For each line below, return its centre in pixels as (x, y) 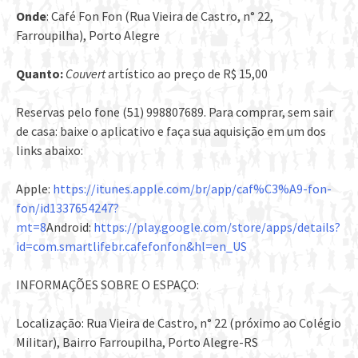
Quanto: (40, 74)
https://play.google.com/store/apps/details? (217, 227)
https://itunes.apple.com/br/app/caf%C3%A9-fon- (192, 189)
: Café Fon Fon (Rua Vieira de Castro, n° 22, (160, 16)
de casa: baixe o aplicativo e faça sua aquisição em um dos (171, 131)
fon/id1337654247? (68, 208)
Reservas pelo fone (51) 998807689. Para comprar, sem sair (175, 112)
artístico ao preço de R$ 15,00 (188, 74)
